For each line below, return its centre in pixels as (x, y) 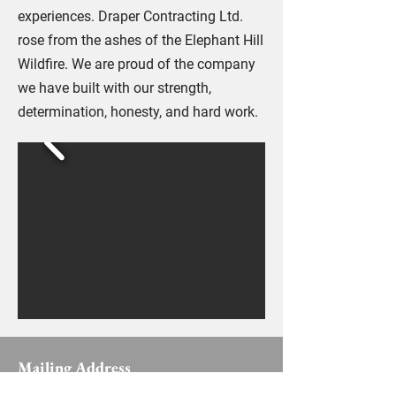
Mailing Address (74, 367)
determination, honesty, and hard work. (138, 112)
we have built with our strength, (114, 88)
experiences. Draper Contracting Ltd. (130, 16)
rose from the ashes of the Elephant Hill (141, 40)
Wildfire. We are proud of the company (137, 64)
